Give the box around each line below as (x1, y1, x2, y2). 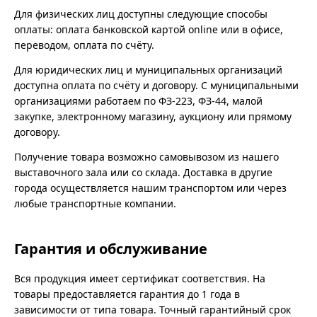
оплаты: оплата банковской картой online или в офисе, (14, 23, 283, 37)
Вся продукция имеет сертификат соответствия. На (14, 272, 265, 286)
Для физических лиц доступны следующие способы (14, 7, 267, 21)
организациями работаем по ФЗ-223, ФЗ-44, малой (14, 94, 263, 108)
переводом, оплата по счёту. (14, 38, 154, 52)
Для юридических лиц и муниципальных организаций (14, 63, 282, 77)
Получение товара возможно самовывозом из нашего (14, 150, 279, 164)
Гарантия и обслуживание (14, 239, 207, 259)
